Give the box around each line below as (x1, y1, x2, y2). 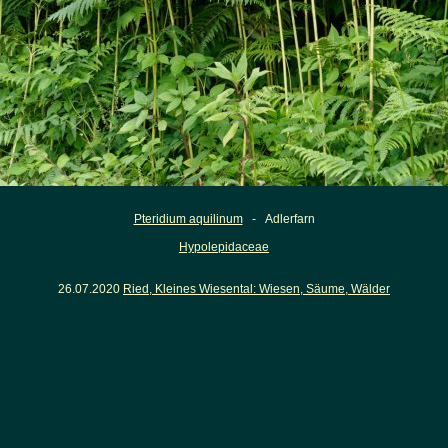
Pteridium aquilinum (133, 212, 243, 226)
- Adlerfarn (242, 212, 315, 226)
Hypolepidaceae (179, 240, 269, 254)
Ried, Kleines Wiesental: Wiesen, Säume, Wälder (123, 282, 390, 296)
